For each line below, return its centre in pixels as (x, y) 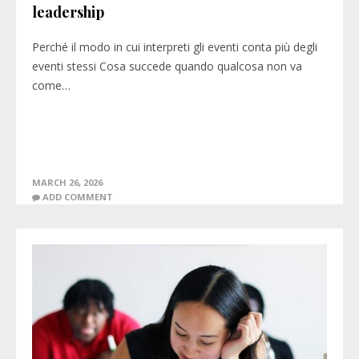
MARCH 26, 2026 (67, 182)
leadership (68, 12)
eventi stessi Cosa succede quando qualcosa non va (167, 66)
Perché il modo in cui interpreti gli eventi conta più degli (175, 47)
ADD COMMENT (78, 197)
